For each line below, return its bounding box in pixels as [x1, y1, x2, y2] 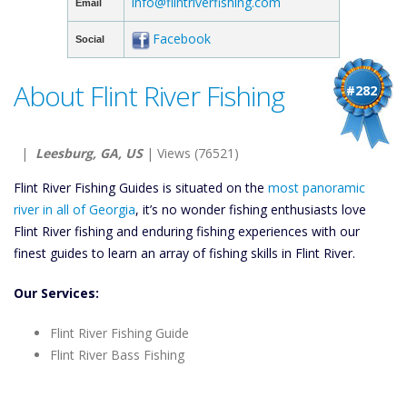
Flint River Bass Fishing [50, 346, 184, 363]
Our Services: [14, 284, 99, 302]
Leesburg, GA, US [35, 144, 143, 162]
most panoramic [268, 179, 365, 196]
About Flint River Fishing [14, 77, 284, 114]
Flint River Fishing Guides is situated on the [14, 179, 268, 196]
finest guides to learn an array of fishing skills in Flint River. [14, 244, 355, 262]
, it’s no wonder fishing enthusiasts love [135, 201, 366, 218]
